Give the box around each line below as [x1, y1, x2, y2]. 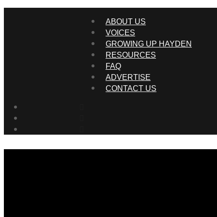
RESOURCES [106, 50, 156, 59]
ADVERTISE [106, 73, 151, 81]
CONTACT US [106, 84, 156, 93]
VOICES [106, 28, 135, 37]
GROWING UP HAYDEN [106, 39, 192, 48]
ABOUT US [106, 17, 146, 26]
